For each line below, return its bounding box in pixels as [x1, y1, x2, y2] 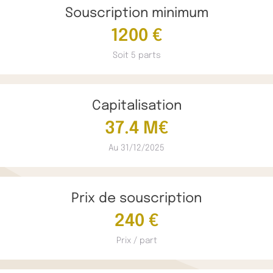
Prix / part [116, 236, 157, 245]
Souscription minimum [65, 7, 208, 20]
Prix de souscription [71, 192, 202, 205]
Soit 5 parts [112, 51, 161, 60]
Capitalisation [91, 99, 182, 113]
